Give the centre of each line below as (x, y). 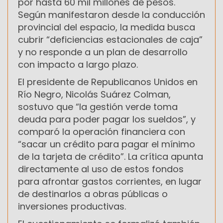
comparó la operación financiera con (102, 131)
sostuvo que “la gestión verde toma (98, 107)
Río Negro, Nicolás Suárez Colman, (94, 94)
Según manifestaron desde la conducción (111, 14)
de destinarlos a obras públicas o (93, 194)
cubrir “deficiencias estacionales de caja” (110, 39)
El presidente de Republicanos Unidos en (108, 82)
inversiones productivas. (72, 206)
